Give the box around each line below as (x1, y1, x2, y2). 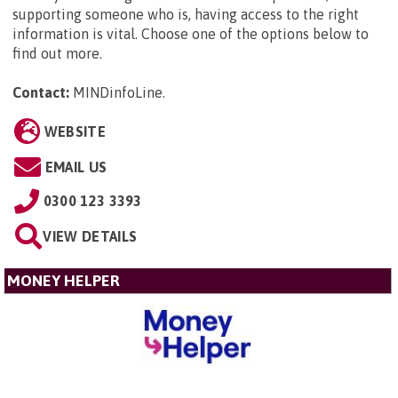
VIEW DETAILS (43, 228, 138, 245)
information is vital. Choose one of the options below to (12, 26, 369, 43)
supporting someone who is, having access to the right (12, 6, 359, 23)
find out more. (12, 45, 102, 62)
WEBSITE (44, 123, 106, 140)
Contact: (12, 84, 69, 101)
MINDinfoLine (73, 84, 163, 101)
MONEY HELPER (7, 272, 120, 291)
